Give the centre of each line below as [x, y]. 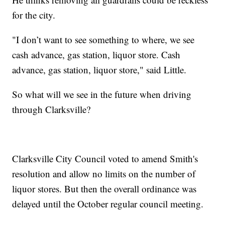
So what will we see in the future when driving [102, 94]
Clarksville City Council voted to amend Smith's [105, 158]
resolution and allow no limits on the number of [104, 173]
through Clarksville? [51, 109]
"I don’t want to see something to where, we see [103, 39]
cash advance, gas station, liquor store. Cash [96, 54]
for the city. [34, 15]
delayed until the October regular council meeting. [108, 203]
